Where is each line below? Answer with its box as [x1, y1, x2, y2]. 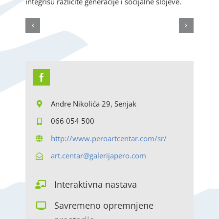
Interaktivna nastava [54, 178, 137, 190]
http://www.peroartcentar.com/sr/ [51, 133, 167, 143]
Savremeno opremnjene [54, 199, 154, 212]
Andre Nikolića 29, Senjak [51, 98, 137, 109]
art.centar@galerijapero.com [51, 151, 147, 161]
